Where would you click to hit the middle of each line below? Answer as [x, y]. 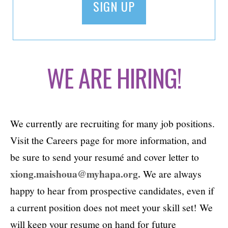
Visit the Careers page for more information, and [108, 140]
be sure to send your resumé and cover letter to [105, 157]
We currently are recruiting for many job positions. [112, 123]
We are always [171, 174]
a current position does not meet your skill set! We [111, 207]
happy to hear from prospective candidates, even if [112, 191]
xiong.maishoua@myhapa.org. [75, 174]
